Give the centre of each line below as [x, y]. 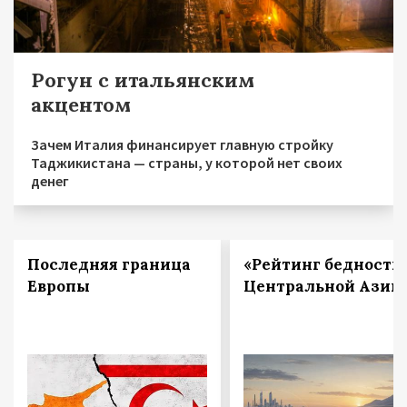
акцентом [81, 104]
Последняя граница [109, 264]
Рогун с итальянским [143, 79]
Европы [59, 286]
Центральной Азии [322, 286]
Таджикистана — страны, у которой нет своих [187, 162]
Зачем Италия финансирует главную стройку [182, 144]
